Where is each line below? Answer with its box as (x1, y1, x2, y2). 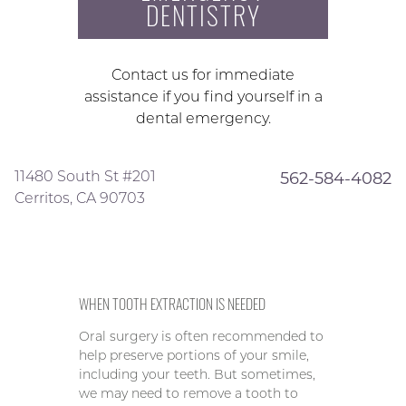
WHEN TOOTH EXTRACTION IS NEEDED (79, 293, 266, 315)
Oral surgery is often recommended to (79, 328, 324, 345)
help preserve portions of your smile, (79, 347, 310, 364)
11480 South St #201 (14, 168, 156, 186)
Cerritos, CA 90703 (14, 189, 145, 208)
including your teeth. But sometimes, (79, 366, 316, 383)
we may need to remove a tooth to (79, 385, 299, 402)
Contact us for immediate (111, 66, 295, 84)
